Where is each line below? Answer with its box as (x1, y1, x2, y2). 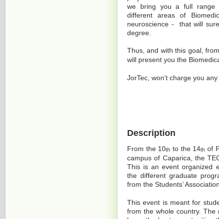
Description (127, 128, 175, 138)
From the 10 (127, 145, 166, 153)
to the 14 (170, 145, 201, 153)
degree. (127, 29, 151, 37)
